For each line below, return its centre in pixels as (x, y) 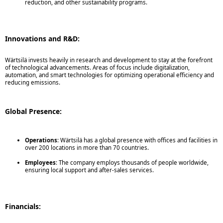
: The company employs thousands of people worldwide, (132, 163)
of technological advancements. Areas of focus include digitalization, (97, 68)
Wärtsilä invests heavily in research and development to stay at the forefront (109, 60)
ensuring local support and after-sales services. (89, 170)
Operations (41, 140)
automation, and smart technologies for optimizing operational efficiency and (110, 75)
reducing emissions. (33, 83)
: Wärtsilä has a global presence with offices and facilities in (137, 140)
